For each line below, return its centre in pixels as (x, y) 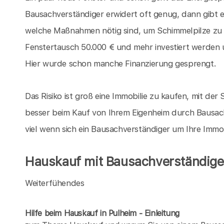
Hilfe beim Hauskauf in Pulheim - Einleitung (102, 213)
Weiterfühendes (55, 183)
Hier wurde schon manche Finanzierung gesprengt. (121, 63)
